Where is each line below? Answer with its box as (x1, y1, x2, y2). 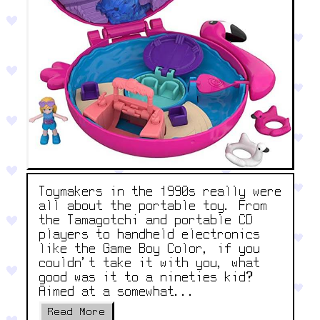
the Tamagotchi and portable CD (39, 214, 254, 227)
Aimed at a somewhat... (39, 286, 196, 299)
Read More (47, 307, 106, 319)
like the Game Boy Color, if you (39, 243, 261, 256)
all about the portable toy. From (39, 200, 268, 213)
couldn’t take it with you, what (39, 257, 261, 270)
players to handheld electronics (39, 229, 261, 241)
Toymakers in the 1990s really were (39, 186, 282, 199)
